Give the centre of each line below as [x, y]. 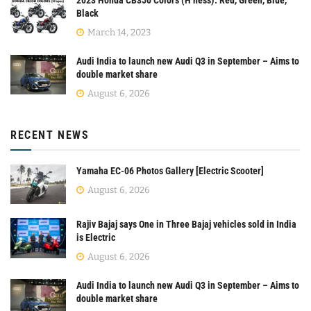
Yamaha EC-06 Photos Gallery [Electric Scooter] [170, 171]
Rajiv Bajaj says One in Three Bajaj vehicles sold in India [186, 225]
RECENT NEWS [50, 135]
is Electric [96, 238]
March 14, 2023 [118, 33]
